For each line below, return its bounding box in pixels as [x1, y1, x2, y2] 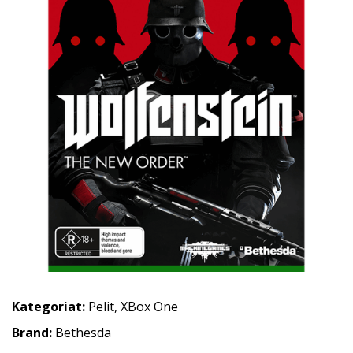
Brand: [12, 324, 55, 341]
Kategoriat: [12, 298, 85, 315]
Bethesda [55, 324, 111, 341]
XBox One [121, 298, 178, 315]
